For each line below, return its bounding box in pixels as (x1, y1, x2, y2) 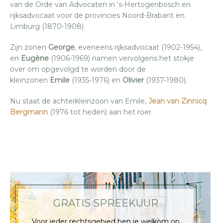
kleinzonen (10, 76, 50, 85)
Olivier (122, 76, 146, 85)
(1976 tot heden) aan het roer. (50, 108, 153, 117)
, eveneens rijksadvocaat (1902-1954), (75, 43, 202, 52)
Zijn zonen (10, 43, 48, 52)
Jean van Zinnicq (148, 97, 207, 106)
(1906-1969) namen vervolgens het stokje (49, 54, 194, 63)
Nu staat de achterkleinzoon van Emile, (10, 97, 148, 106)
